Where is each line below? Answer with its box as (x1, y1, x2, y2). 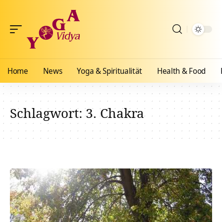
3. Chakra (86, 104, 144, 122)
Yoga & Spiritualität (77, 65, 143, 76)
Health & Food (157, 65, 206, 76)
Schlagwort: (10, 104, 86, 122)
